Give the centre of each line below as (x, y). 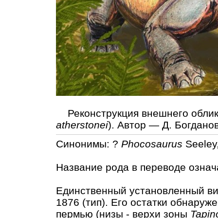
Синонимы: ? (89, 144)
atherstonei (82, 125)
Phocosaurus (152, 144)
